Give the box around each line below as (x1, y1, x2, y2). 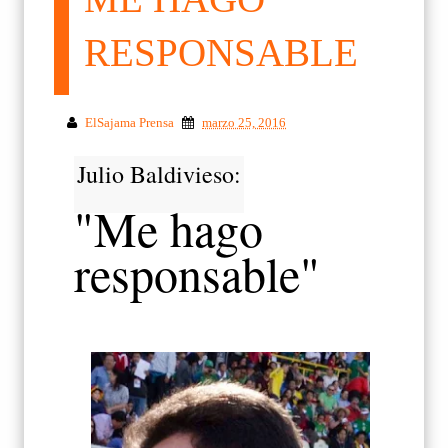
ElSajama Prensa (85, 114, 174, 130)
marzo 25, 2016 (202, 114, 286, 130)
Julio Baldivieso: (77, 157, 241, 190)
